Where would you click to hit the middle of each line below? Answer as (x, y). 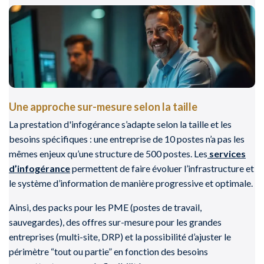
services (227, 153)
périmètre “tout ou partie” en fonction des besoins (108, 251)
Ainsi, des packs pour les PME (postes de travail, (105, 207)
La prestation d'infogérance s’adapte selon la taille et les (120, 124)
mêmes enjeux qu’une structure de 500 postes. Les (108, 153)
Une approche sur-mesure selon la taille (103, 106)
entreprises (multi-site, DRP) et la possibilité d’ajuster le (120, 236)
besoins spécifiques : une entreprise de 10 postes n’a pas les (127, 138)
